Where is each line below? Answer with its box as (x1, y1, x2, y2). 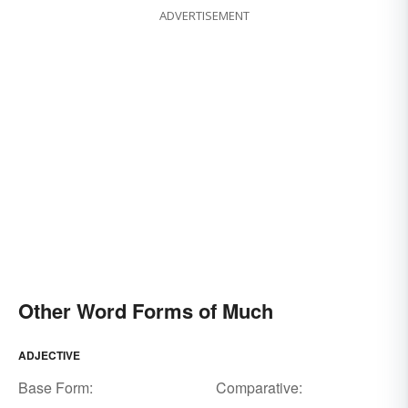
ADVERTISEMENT (158, 6, 250, 24)
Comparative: (215, 376, 302, 398)
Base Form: (18, 376, 93, 398)
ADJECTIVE (18, 346, 80, 363)
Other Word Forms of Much (18, 295, 273, 325)
